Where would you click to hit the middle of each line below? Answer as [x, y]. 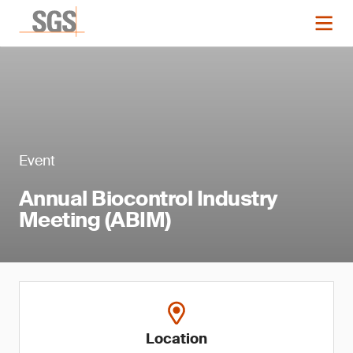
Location [176, 339]
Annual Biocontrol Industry [149, 199]
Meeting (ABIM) [95, 220]
